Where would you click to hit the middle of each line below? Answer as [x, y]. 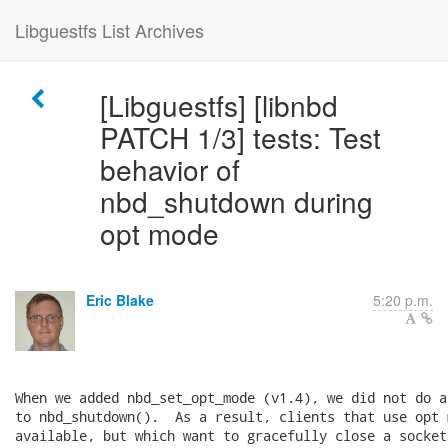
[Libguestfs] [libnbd [218, 105]
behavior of [169, 169]
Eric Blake [120, 300]
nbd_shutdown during [236, 201]
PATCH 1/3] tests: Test [240, 137]
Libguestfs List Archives [109, 30]
